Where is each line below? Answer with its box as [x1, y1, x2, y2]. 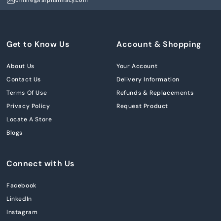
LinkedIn [6, 195, 32, 203]
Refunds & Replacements [116, 89, 194, 97]
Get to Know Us [6, 39, 70, 50]
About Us [6, 62, 35, 71]
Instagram [6, 208, 38, 217]
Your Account [116, 62, 158, 71]
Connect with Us [6, 158, 74, 169]
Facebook [6, 182, 37, 190]
